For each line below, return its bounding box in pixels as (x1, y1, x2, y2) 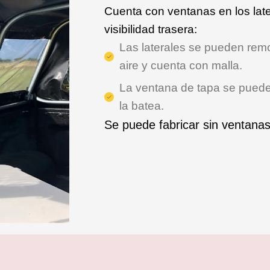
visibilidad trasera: (104, 22, 197, 36)
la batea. (119, 99, 164, 112)
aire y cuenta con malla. (119, 58, 242, 72)
